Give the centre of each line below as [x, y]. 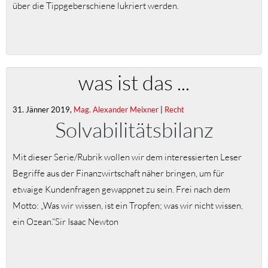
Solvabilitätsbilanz [134, 129]
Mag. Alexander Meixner [116, 109]
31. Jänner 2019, [43, 109]
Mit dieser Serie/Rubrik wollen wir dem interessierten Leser [127, 157]
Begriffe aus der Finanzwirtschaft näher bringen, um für [118, 173]
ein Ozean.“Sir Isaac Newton [66, 222]
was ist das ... [134, 82]
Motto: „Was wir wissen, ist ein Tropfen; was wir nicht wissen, [128, 206]
